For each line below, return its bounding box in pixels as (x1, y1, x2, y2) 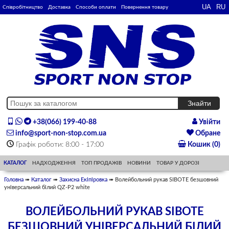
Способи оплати (76, 5, 116, 10)
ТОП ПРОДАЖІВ (81, 161, 122, 166)
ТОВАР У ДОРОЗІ (156, 161, 200, 166)
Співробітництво (3, 5, 43, 10)
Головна (4, 177, 24, 183)
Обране (193, 130, 220, 138)
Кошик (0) (186, 141, 220, 149)
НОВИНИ (127, 161, 151, 166)
